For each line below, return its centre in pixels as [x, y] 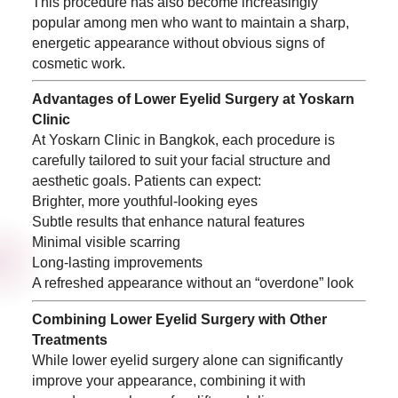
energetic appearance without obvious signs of [178, 43]
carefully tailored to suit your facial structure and [181, 160]
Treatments [69, 339]
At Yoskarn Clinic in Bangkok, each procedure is [183, 140]
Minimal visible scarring [106, 242]
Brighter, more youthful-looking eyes [144, 201]
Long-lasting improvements [117, 263]
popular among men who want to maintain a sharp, [190, 22]
